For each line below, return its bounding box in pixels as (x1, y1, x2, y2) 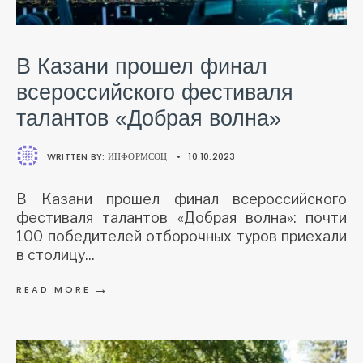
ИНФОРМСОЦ (107, 149, 168, 163)
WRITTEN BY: (47, 149, 108, 163)
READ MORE (16, 282, 91, 296)
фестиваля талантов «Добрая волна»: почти (16, 208, 347, 226)
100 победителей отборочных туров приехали (16, 227, 347, 245)
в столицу (16, 246, 85, 263)
